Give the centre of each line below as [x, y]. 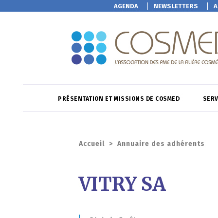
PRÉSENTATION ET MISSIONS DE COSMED [120, 99]
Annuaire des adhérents [161, 144]
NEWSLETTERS [176, 6]
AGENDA [126, 6]
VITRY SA [122, 184]
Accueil [92, 144]
